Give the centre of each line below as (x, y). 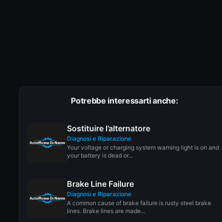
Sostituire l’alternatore (109, 128)
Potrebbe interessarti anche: (125, 100)
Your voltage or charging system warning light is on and (143, 147)
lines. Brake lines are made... (106, 211)
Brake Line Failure (101, 184)
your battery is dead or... (100, 155)
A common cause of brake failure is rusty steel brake (139, 203)
